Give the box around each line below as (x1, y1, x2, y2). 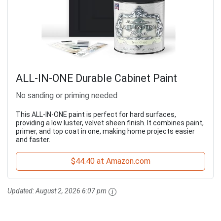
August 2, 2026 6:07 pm (36, 187, 107, 195)
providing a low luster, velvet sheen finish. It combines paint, (16, 119, 204, 127)
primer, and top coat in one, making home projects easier (16, 127, 195, 136)
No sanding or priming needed (16, 91, 117, 101)
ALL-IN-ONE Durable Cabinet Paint (16, 72, 177, 85)
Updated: (7, 187, 36, 195)
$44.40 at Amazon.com (71, 156, 150, 166)
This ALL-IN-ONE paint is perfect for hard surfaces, (16, 110, 176, 119)
